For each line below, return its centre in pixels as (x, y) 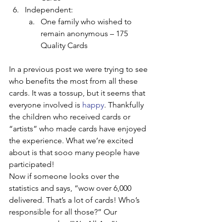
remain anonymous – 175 (85, 33)
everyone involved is (46, 105)
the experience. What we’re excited (72, 140)
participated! (32, 164)
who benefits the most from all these (74, 81)
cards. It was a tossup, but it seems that (78, 93)
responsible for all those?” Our (64, 212)
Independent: (49, 10)
